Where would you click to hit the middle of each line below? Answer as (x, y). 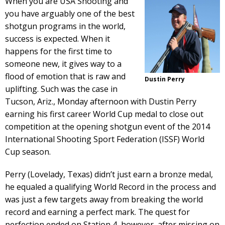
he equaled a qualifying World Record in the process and (110, 187)
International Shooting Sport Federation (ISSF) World (105, 139)
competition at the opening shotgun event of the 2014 (107, 127)
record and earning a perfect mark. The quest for (97, 212)
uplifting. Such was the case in (61, 89)
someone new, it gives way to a (63, 64)
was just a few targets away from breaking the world (104, 199)
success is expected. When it (58, 39)
